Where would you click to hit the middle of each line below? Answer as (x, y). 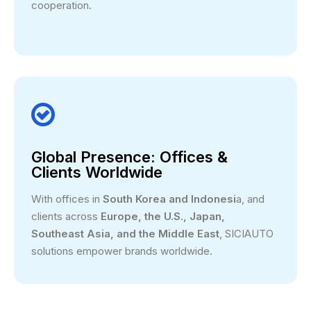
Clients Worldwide (97, 172)
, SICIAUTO (246, 233)
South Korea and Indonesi (169, 199)
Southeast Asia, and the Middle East (125, 233)
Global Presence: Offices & (129, 157)
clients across (66, 216)
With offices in (67, 199)
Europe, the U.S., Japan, (163, 216)
